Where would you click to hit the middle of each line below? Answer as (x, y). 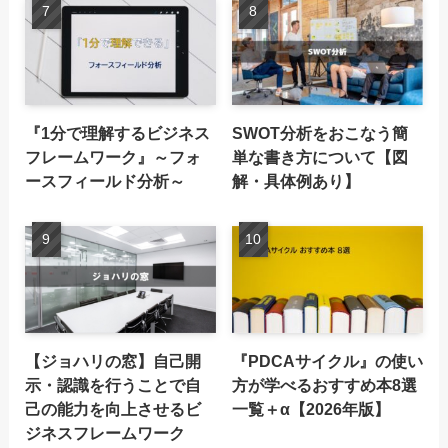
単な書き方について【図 (320, 157)
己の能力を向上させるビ (112, 409)
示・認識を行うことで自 (112, 385)
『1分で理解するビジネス (117, 133)
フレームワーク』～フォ (112, 157)
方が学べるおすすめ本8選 (325, 385)
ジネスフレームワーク (104, 433)
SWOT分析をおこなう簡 (320, 133)
